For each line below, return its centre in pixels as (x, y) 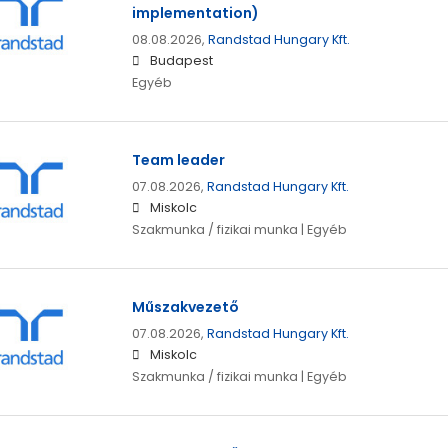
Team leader (178, 160)
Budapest (181, 61)
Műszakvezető (185, 307)
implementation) (195, 13)
